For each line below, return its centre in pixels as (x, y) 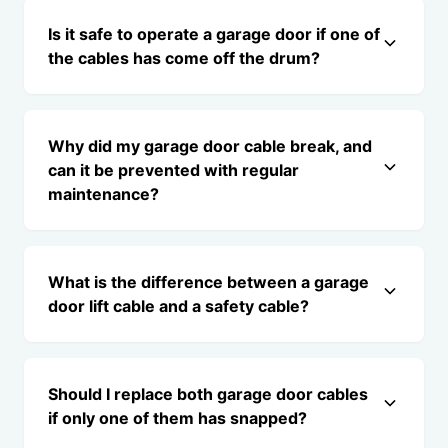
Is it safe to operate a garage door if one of (214, 34)
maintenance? (103, 194)
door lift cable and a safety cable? (178, 306)
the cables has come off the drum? (184, 58)
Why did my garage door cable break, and (210, 146)
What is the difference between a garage (208, 282)
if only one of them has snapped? (177, 418)
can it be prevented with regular (173, 170)
